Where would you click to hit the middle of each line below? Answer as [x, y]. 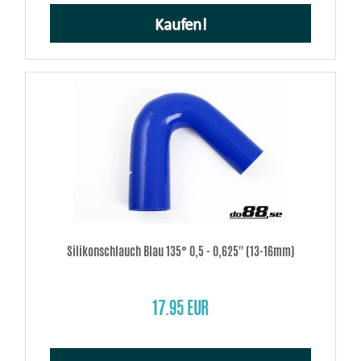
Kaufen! [180, 26]
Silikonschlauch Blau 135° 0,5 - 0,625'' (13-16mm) [180, 251]
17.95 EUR [180, 308]
